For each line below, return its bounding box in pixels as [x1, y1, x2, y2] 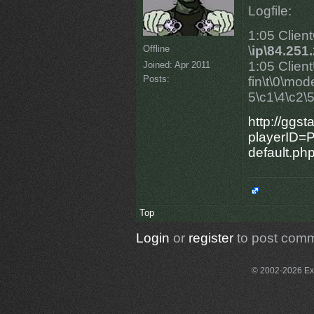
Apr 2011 [172, 59, 210, 70]
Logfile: [247, 4, 292, 19]
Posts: [142, 73, 170, 84]
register [188, 231, 233, 246]
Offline [142, 43, 170, 54]
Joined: [142, 59, 172, 70]
